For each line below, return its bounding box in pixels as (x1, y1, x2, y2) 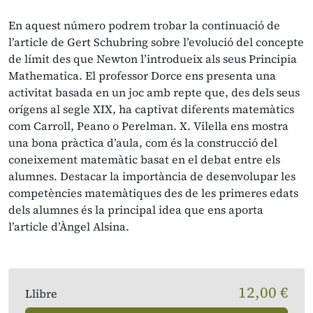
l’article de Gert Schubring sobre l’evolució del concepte (8, 34, 304, 50)
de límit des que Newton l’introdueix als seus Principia (8, 51, 297, 66)
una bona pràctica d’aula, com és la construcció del (8, 135, 277, 150)
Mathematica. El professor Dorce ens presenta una (8, 68, 276, 83)
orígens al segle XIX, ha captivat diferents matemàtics (8, 101, 294, 117)
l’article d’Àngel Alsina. (8, 219, 129, 234)
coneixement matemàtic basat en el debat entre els (8, 152, 280, 167)
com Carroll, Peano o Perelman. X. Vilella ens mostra (8, 118, 289, 133)
